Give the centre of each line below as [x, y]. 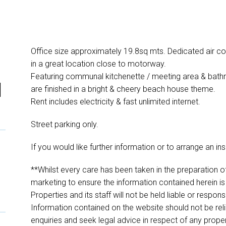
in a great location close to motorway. [98, 64]
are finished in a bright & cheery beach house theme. [123, 89]
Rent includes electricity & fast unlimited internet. [115, 101]
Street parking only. [64, 124]
